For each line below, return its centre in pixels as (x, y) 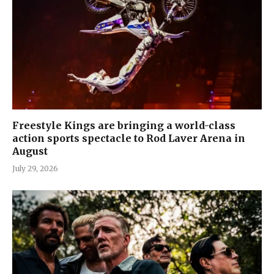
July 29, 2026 (35, 168)
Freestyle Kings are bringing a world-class (124, 125)
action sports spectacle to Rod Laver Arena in (129, 138)
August (30, 151)
